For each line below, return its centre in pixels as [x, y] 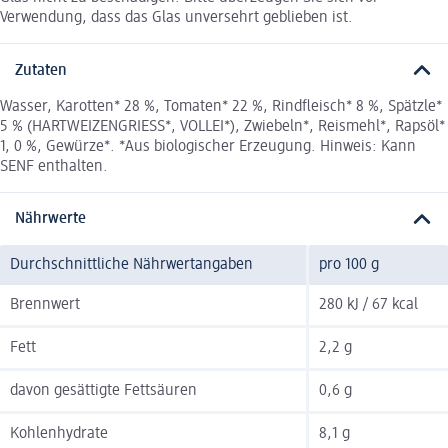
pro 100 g [349, 265]
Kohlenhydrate [59, 434]
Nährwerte [50, 219]
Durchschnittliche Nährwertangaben [131, 265]
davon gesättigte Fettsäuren [103, 391]
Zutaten [41, 70]
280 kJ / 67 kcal [368, 305]
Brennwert [45, 305]
